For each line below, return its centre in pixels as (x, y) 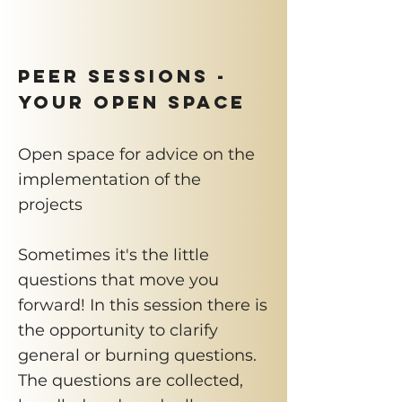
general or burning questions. (137, 355)
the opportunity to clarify (118, 330)
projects (50, 205)
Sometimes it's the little (114, 255)
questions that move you (118, 280)
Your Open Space (132, 102)
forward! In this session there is (143, 305)
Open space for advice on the (136, 154)
